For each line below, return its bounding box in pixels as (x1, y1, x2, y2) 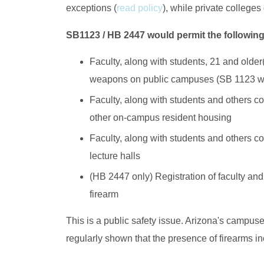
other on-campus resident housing (90, 112, 232, 123)
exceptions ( (66, 2, 117, 13)
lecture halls (90, 150, 140, 161)
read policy (117, 2, 163, 13)
